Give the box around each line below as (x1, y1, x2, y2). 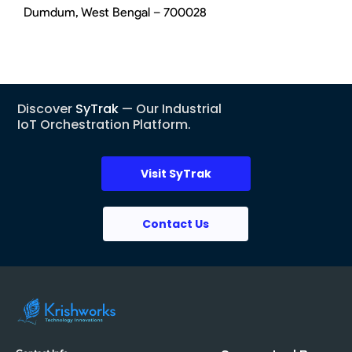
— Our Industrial (119, 100, 222, 119)
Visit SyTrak (141, 166, 211, 182)
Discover (17, 100, 75, 119)
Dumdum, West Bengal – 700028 (24, 5, 207, 20)
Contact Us (141, 216, 209, 233)
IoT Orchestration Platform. (17, 115, 191, 134)
